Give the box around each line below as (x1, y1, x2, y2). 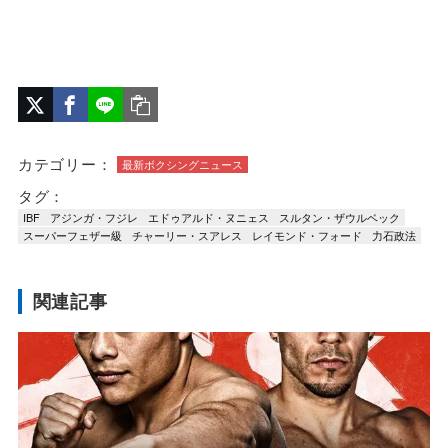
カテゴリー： (17, 153, 113, 175)
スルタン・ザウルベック (278, 208, 400, 225)
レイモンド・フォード (251, 226, 362, 243)
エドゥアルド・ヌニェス (147, 208, 269, 225)
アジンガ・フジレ (49, 208, 138, 225)
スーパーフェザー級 (22, 226, 122, 243)
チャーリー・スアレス (131, 226, 242, 243)
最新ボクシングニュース (122, 156, 244, 173)
